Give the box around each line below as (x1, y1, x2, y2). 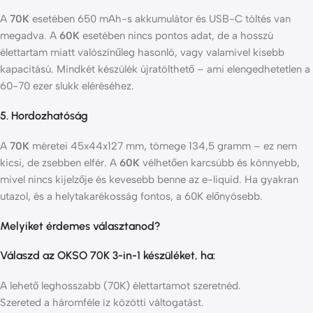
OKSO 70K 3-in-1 (57, 249, 140, 263)
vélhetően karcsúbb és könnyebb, (140, 156, 300, 170)
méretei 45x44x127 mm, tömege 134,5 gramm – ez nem (29, 140, 297, 153)
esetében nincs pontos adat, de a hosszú (80, 29, 273, 43)
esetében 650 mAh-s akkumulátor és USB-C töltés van (29, 13, 291, 26)
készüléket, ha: (140, 249, 215, 263)
